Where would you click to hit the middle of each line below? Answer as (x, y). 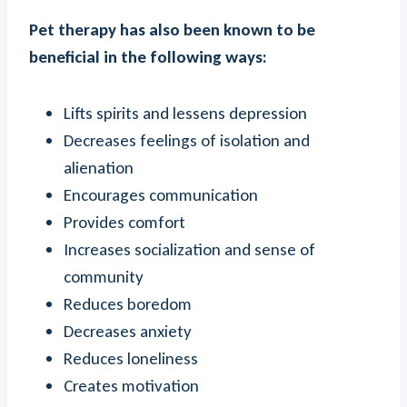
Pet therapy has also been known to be (172, 30)
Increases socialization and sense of (189, 249)
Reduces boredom (128, 304)
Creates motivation (131, 386)
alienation (99, 168)
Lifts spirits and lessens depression (185, 113)
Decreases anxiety (128, 331)
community (104, 277)
